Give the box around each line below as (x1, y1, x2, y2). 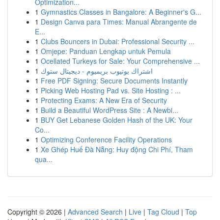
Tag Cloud (147, 207, 179, 217)
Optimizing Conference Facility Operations (41, 135, 172, 144)
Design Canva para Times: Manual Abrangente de (41, 17, 197, 27)
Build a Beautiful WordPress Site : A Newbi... (41, 105, 178, 115)
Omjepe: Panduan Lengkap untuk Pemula (41, 46, 171, 56)
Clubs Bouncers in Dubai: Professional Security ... (41, 36, 194, 46)
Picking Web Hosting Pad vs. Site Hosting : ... (41, 85, 181, 95)
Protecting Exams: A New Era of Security (41, 95, 167, 105)
